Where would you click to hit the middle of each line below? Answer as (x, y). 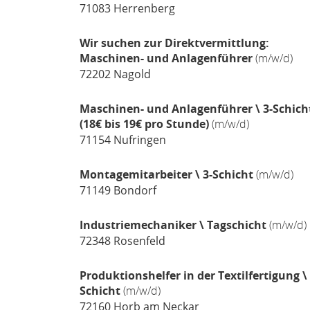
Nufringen (138, 140)
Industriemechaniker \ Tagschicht (174, 225)
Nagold (130, 74)
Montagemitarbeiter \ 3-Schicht (167, 174)
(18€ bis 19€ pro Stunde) (144, 124)
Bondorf (133, 190)
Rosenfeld (138, 241)
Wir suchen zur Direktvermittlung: (174, 43)
